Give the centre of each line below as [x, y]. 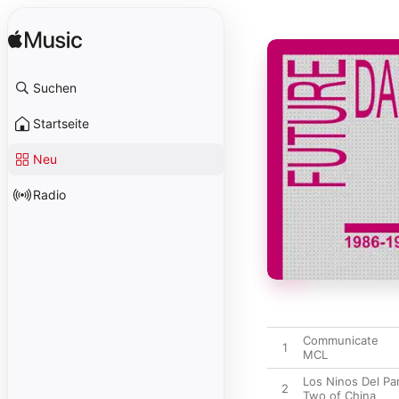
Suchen [55, 88]
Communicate [341, 340]
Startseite [61, 123]
